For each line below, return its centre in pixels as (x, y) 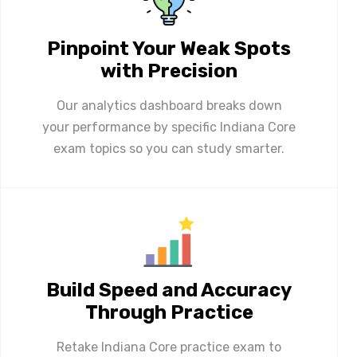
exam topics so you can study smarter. (169, 148)
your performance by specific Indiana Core (169, 127)
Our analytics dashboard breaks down (169, 105)
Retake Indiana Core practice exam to (169, 347)
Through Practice (169, 312)
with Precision (169, 71)
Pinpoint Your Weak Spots (169, 48)
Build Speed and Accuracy (169, 290)
